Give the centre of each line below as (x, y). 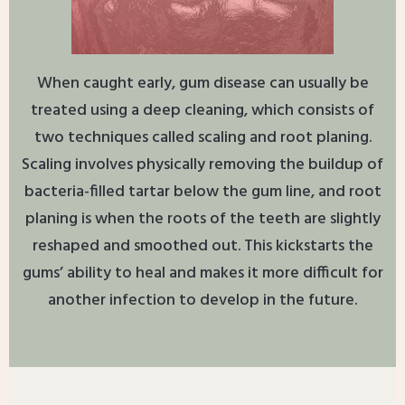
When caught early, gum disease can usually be (202, 84)
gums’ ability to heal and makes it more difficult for (202, 274)
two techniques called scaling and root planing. (202, 138)
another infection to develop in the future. (202, 301)
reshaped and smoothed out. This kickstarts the (202, 247)
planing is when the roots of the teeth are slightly (202, 220)
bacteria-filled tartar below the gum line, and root (202, 193)
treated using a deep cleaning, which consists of (202, 111)
